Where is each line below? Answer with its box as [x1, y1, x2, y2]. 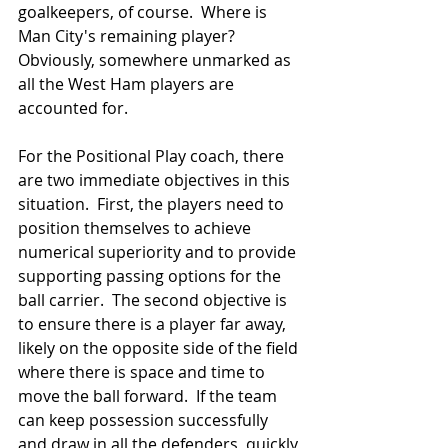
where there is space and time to [18, 360, 269, 383]
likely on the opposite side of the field [18, 336, 302, 359]
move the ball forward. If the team [18, 384, 281, 407]
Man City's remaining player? [18, 24, 243, 47]
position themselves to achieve [18, 216, 255, 239]
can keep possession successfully [18, 408, 272, 431]
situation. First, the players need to [18, 192, 288, 215]
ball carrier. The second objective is [18, 288, 291, 311]
